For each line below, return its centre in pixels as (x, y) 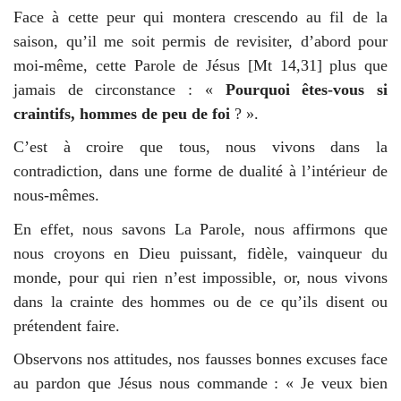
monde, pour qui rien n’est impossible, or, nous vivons (200, 277)
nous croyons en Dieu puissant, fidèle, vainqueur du (200, 253)
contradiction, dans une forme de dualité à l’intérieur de (200, 171)
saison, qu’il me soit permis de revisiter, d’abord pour (200, 41)
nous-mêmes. (56, 196)
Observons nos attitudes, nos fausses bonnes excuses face (200, 359)
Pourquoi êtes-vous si (307, 89)
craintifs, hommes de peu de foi (122, 113)
